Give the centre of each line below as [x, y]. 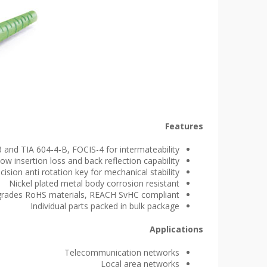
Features [184, 126]
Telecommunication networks [122, 252]
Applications [176, 229]
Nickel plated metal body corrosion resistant [94, 183]
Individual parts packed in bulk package [105, 206]
